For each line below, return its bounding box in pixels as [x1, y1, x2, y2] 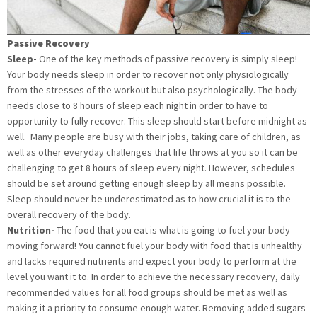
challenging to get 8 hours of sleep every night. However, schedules [7, 161, 295, 175]
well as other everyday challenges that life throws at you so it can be [7, 146, 298, 159]
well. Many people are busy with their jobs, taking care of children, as [7, 130, 301, 144]
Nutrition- [7, 224, 57, 237]
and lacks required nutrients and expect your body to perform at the [7, 255, 296, 268]
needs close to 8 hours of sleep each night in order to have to [7, 99, 268, 113]
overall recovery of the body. [7, 208, 131, 221]
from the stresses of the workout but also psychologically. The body [7, 83, 297, 97]
